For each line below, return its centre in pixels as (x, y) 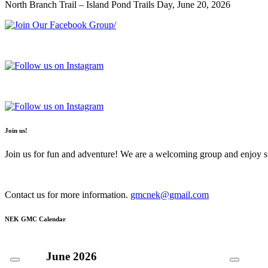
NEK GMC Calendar (35, 219)
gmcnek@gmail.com (170, 194)
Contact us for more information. (68, 194)
